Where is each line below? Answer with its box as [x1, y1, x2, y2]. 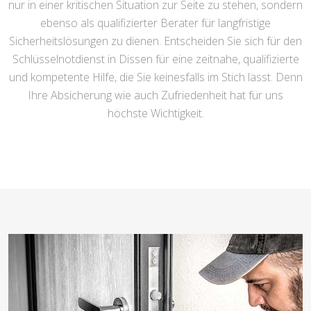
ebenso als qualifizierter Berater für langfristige [40, 15, 271, 31]
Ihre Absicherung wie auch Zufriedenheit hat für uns [28, 87, 283, 103]
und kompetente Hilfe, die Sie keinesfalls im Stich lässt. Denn [8, 69, 303, 85]
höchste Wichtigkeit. [107, 106, 204, 121]
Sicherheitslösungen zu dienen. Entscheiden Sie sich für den [9, 33, 302, 49]
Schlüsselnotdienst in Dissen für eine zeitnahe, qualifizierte [12, 51, 299, 67]
